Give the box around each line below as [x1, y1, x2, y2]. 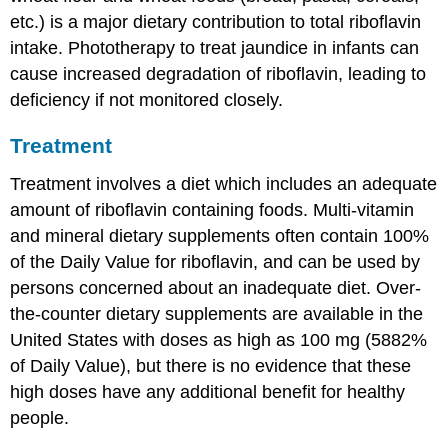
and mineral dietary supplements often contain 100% [10, 225, 430, 246]
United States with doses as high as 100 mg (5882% [10, 329, 428, 350]
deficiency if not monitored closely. [10, 90, 284, 111]
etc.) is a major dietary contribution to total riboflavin [10, 12, 422, 33]
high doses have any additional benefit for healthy [10, 381, 406, 402]
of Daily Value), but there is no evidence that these [10, 355, 412, 376]
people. [10, 407, 70, 428]
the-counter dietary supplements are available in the [10, 303, 424, 324]
